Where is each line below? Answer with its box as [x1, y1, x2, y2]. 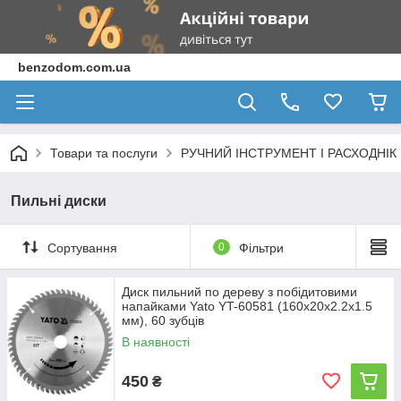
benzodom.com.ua [18, 60, 131, 74]
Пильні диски [11, 193, 107, 209]
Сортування [47, 240, 117, 255]
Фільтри [238, 240, 284, 255]
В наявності [122, 335, 190, 349]
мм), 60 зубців [122, 313, 204, 328]
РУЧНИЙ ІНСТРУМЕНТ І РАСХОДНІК [181, 146, 397, 160]
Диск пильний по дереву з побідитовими [122, 285, 357, 299]
